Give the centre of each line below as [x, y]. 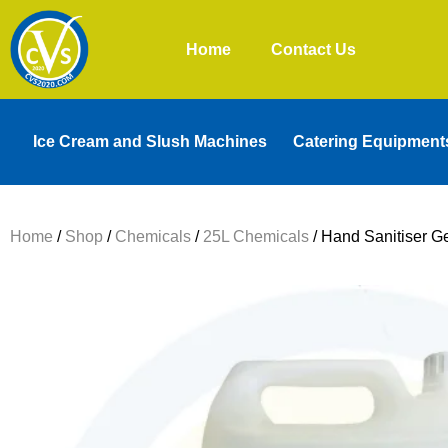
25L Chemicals [256, 237]
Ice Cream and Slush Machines [150, 142]
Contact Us [313, 49]
